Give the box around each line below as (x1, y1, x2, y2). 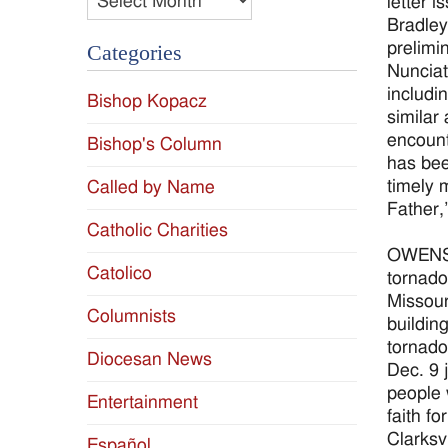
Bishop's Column (87, 135, 222, 155)
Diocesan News (87, 350, 212, 370)
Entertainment (87, 393, 198, 413)
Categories (87, 41, 182, 66)
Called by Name (87, 178, 215, 198)
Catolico (87, 264, 152, 284)
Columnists (87, 307, 176, 327)
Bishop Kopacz (87, 92, 207, 112)
